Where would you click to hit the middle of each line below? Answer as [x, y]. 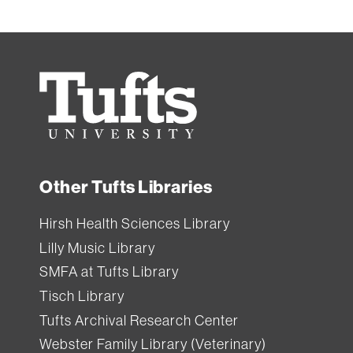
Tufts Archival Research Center [139, 320]
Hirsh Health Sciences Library [135, 224]
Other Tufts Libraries [126, 188]
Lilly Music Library [97, 248]
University [74, 108]
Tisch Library [82, 297]
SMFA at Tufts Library [109, 272]
